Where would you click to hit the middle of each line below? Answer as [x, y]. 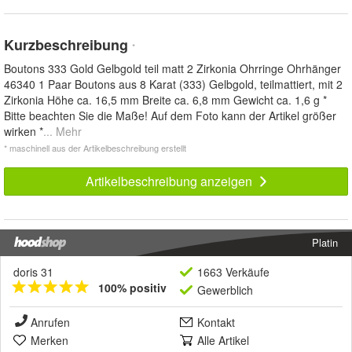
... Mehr [62, 131]
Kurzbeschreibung [68, 44]
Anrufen [50, 322]
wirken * [24, 131]
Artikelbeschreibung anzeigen [170, 181]
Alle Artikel [223, 340]
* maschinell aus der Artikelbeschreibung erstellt [95, 147]
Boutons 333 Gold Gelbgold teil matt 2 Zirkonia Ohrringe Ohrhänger [172, 68]
